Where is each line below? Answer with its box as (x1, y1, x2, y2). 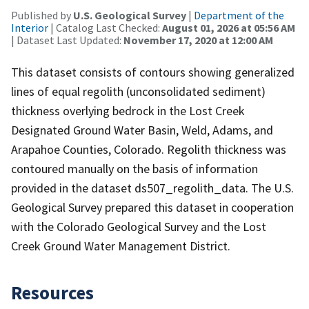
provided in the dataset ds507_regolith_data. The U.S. (11, 179, 294, 196)
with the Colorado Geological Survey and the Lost (11, 218, 266, 235)
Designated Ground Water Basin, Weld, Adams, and (11, 121, 273, 138)
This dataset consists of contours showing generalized (11, 63, 295, 80)
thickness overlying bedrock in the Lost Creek (11, 102, 245, 119)
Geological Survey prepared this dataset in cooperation (11, 199, 294, 215)
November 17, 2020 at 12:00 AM (123, 32, 273, 47)
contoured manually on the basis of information (11, 160, 258, 177)
